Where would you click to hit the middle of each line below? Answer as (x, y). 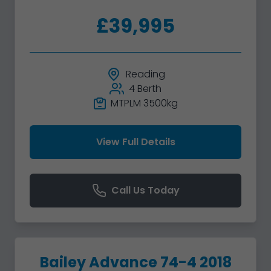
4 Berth (145, 88)
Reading (145, 74)
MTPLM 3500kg (144, 103)
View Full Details (135, 142)
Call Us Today (145, 190)
